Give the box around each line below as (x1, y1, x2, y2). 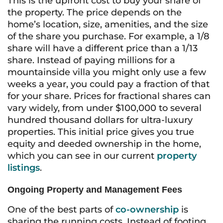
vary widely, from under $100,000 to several (7, 103, 202, 113)
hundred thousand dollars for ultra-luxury (7, 114, 193, 125)
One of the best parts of (7, 204, 115, 215)
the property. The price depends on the (7, 7, 182, 18)
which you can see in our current (7, 150, 157, 161)
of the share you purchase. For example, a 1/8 (7, 31, 210, 42)
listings (7, 162, 40, 173)
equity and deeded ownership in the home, (7, 138, 201, 149)
